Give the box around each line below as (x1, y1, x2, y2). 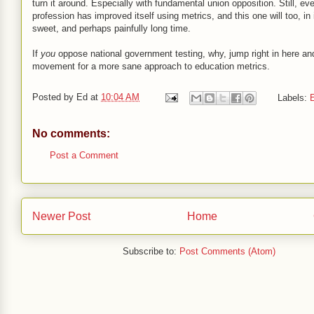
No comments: (32, 128, 110, 139)
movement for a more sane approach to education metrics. (32, 61, 270, 71)
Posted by (32, 92, 76, 103)
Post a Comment (50, 150, 118, 161)
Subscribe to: (123, 246, 179, 257)
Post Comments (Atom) (179, 246, 275, 257)
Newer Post (32, 210, 90, 222)
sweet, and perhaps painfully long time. (32, 23, 191, 34)
